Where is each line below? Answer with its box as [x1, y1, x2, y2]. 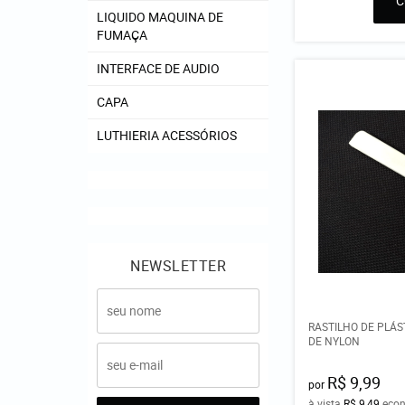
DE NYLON [308, 333, 361, 348]
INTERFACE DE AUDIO [97, 60, 220, 77]
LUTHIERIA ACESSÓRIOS [97, 127, 237, 144]
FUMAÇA [97, 26, 147, 43]
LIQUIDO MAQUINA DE [97, 8, 223, 25]
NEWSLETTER [130, 256, 226, 276]
